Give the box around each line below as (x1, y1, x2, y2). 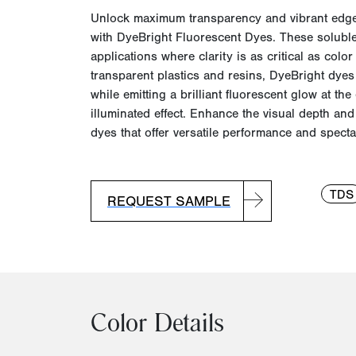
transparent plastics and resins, (91, 68, 269, 83)
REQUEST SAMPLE (107, 192, 230, 210)
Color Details (91, 313, 224, 340)
